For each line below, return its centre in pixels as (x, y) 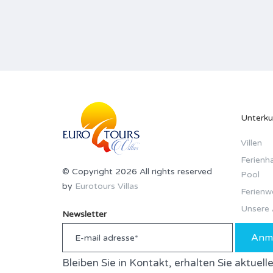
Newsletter (84, 214)
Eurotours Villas (107, 186)
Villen (251, 143)
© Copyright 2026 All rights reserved (137, 172)
